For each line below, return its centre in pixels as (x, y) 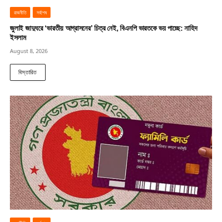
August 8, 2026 (29, 51)
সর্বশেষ (42, 13)
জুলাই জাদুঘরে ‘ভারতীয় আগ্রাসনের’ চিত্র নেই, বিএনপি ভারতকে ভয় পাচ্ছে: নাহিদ (104, 28)
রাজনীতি (20, 13)
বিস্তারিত (28, 72)
